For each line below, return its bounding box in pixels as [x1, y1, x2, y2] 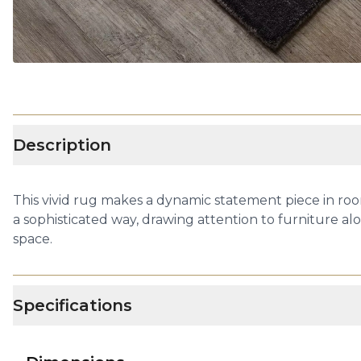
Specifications [13, 296, 132, 315]
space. [13, 231, 52, 247]
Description [13, 135, 111, 155]
